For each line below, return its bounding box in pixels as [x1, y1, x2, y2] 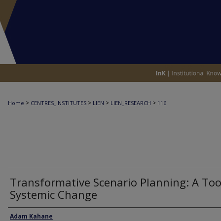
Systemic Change [10, 187, 97, 202]
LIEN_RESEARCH [110, 99, 151, 107]
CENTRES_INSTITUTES [31, 99, 86, 107]
